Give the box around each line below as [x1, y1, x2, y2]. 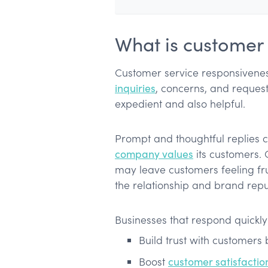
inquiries [115, 81, 156, 96]
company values [115, 147, 193, 162]
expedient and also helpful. [115, 96, 245, 111]
